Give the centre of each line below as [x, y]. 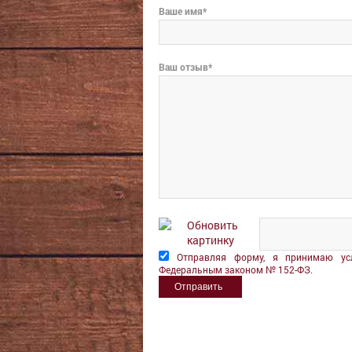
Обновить [213, 225]
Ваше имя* [183, 11]
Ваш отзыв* [185, 67]
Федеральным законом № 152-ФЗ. [236, 269]
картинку [211, 240]
